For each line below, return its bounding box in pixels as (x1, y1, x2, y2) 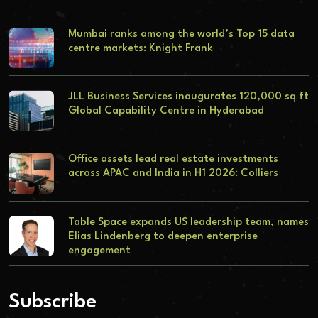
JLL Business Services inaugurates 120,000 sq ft (67, 92, 309, 103)
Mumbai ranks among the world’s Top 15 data (67, 28, 295, 40)
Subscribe (9, 292, 97, 313)
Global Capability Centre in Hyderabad (67, 106, 264, 117)
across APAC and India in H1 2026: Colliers (67, 168, 278, 180)
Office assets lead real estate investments (67, 154, 278, 165)
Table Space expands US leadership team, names (67, 216, 309, 228)
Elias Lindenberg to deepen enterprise (67, 231, 258, 242)
